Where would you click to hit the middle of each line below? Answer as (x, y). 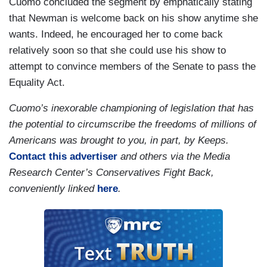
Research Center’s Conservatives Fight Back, (111, 173)
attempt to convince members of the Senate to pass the (132, 67)
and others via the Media (174, 157)
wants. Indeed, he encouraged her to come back (116, 35)
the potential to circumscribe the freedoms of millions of (133, 125)
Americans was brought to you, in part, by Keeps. (119, 141)
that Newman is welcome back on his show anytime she (133, 18)
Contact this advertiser (63, 157)
